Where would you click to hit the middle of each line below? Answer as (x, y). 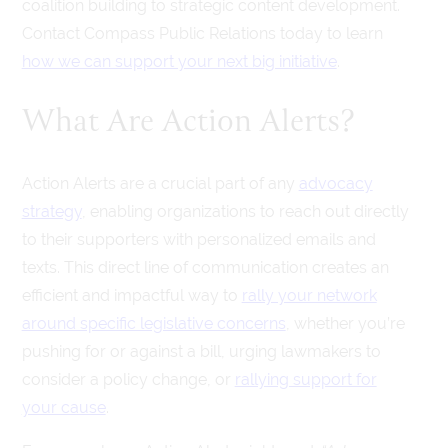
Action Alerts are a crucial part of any (160, 183)
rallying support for (305, 379)
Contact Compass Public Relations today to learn (202, 33)
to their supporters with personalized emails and (198, 239)
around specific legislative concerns (153, 323)
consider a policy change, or (128, 379)
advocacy (335, 183)
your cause (63, 407)
